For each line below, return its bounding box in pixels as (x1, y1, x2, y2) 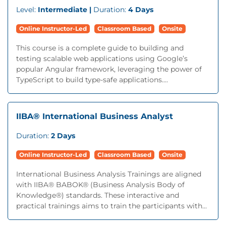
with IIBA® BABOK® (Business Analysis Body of (16, 180, 185, 189)
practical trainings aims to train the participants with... (16, 201, 207, 210)
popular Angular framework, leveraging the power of (16, 65, 202, 74)
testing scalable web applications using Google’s (16, 54, 188, 63)
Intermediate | (38, 5, 93, 14)
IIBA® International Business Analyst (16, 111, 173, 121)
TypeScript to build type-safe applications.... (16, 75, 168, 84)
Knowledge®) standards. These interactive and (16, 191, 179, 200)
